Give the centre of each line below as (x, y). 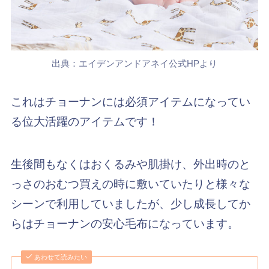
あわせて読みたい (61, 257)
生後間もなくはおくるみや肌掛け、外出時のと (130, 165)
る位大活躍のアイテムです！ (85, 122)
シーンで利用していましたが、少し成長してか (130, 204)
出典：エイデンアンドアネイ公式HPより (134, 63)
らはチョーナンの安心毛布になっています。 (125, 224)
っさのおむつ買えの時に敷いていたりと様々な (130, 184)
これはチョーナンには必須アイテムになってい (130, 102)
